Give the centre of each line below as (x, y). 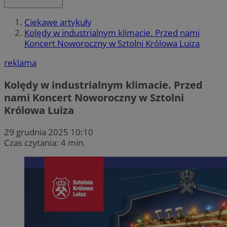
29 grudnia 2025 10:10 (49, 132)
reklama (20, 63)
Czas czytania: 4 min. (45, 142)
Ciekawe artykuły (58, 22)
